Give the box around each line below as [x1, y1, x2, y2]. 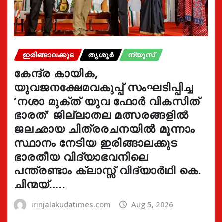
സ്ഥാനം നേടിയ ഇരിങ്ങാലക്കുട [14, 134, 177, 150]
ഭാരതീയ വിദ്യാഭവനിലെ [14, 148, 148, 164]
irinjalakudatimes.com [31, 199, 111, 209]
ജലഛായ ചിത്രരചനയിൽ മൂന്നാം [14, 120, 195, 136]
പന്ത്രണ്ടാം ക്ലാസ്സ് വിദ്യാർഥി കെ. [14, 162, 202, 177]
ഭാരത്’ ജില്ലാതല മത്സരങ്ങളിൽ [14, 107, 189, 122]
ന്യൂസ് [128, 50, 155, 60]
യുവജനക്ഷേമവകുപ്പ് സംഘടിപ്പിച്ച [14, 79, 193, 94]
